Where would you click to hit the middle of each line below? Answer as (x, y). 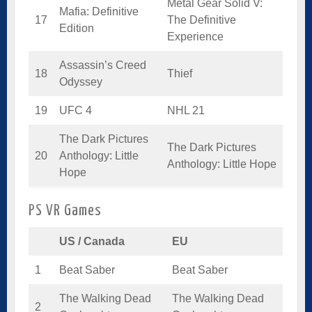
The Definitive (202, 19)
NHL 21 (186, 110)
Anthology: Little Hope (222, 164)
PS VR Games (65, 211)
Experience (195, 36)
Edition (77, 28)
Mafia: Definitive (99, 11)
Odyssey (81, 81)
